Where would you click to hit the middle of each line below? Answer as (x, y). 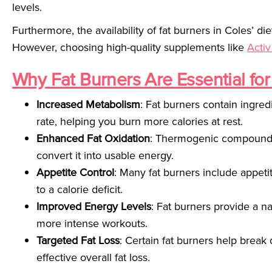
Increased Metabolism (88, 104)
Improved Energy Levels (94, 206)
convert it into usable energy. (105, 155)
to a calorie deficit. (80, 189)
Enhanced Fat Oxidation (93, 138)
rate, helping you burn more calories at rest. (140, 121)
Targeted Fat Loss (78, 240)
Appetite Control (75, 172)
